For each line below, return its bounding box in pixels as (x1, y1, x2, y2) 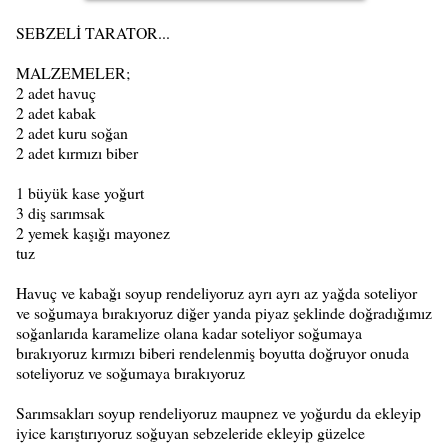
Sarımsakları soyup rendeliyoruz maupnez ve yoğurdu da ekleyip (16, 401, 421, 423)
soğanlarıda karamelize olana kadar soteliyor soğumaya (16, 321, 362, 343)
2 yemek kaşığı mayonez (16, 221, 170, 243)
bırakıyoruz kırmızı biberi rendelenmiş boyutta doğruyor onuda (16, 341, 409, 363)
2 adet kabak (16, 101, 96, 123)
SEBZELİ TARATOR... (16, 21, 170, 43)
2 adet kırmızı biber (16, 141, 138, 163)
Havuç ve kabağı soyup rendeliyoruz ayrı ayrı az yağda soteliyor (16, 281, 417, 303)
